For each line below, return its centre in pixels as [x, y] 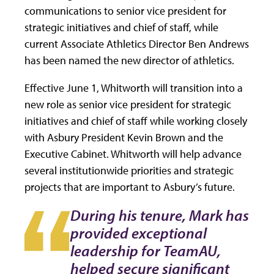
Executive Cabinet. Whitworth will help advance [133, 154]
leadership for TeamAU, [146, 251]
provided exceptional [139, 233]
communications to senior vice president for [125, 11]
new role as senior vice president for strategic [128, 105]
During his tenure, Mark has [160, 215]
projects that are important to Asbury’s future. [130, 187]
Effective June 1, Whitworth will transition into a [134, 88]
